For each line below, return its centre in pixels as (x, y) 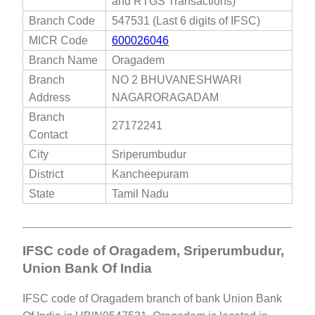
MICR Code (58, 41)
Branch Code (62, 21)
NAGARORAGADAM (165, 98)
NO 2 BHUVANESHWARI (176, 80)
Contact (48, 135)
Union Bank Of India (87, 268)
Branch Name (63, 60)
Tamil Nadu (140, 194)
